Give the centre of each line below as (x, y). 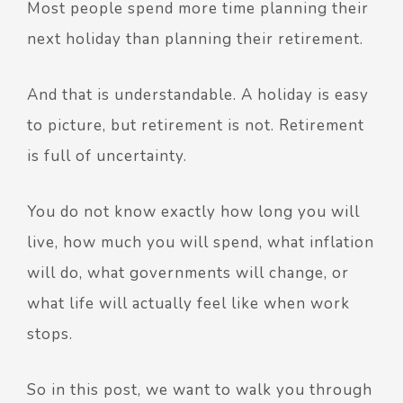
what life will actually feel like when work (188, 304)
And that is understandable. (134, 95)
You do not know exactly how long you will (193, 212)
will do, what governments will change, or (188, 273)
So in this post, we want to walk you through (200, 390)
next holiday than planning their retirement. (195, 39)
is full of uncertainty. (109, 156)
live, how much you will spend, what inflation (201, 242)
